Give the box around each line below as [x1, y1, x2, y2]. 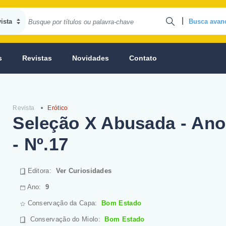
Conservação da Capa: [25, 199, 102, 207]
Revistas [22, 54, 52, 62]
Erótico [47, 104, 68, 111]
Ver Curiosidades [55, 167, 112, 175]
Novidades [72, 54, 109, 62]
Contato [129, 54, 157, 62]
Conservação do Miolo [30, 215, 98, 223]
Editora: [25, 167, 56, 175]
